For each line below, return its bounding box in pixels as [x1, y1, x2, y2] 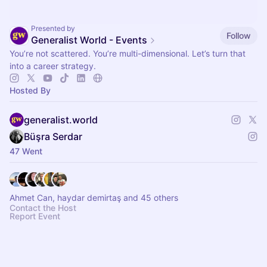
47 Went [10, 146, 42, 156]
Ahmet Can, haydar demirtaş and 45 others [10, 193, 178, 203]
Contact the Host [10, 203, 76, 213]
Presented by [31, 24, 75, 33]
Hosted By [10, 85, 51, 95]
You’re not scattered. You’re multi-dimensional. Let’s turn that [10, 48, 246, 58]
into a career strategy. [10, 61, 96, 71]
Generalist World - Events [31, 34, 147, 46]
